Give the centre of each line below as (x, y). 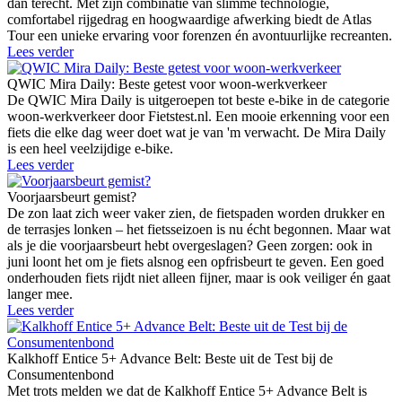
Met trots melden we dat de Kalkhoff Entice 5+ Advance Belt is (187, 391)
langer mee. (40, 294)
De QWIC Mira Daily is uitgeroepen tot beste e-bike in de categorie (198, 100)
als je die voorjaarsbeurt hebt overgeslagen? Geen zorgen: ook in (190, 246)
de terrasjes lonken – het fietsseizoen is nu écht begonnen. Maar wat (199, 230)
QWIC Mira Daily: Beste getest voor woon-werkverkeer (167, 84)
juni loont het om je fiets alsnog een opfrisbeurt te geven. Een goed (196, 262)
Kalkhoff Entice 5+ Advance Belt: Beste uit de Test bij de (170, 359)
